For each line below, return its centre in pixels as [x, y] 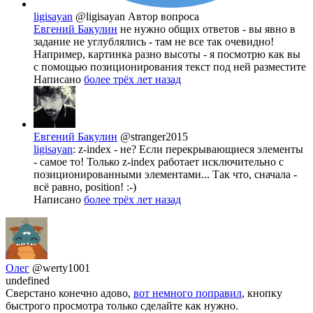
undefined [28, 280]
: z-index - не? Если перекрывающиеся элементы [188, 149]
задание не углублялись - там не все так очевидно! [154, 41]
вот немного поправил [188, 293]
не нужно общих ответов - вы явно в [206, 29]
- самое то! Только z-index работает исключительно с [159, 161]
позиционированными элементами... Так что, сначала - [165, 174]
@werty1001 [61, 268]
